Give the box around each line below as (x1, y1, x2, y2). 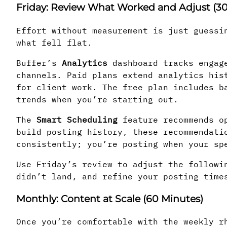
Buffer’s (16, 57, 62, 68)
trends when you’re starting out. (16, 94, 178, 104)
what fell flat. (16, 37, 92, 48)
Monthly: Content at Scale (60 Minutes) (16, 193, 203, 205)
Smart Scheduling (36, 114, 118, 125)
